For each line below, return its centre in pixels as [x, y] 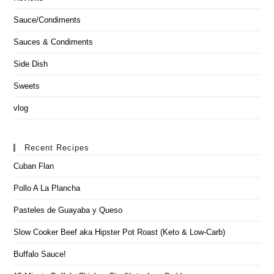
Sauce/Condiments [47, 20]
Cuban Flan [34, 166]
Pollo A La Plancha [47, 188]
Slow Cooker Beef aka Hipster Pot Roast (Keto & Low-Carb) [120, 232]
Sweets [27, 86]
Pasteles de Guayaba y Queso [68, 210]
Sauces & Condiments [54, 42]
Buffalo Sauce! [40, 254]
